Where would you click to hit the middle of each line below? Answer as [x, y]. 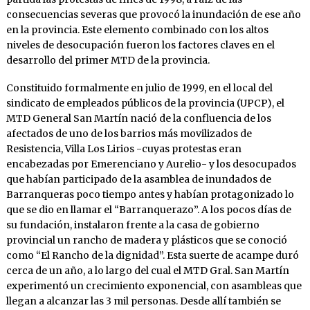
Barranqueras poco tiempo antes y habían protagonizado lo [150, 194]
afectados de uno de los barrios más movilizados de [129, 133]
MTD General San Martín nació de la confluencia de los [138, 118]
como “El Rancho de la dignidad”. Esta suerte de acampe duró [152, 255]
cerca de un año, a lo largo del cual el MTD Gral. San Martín [147, 270]
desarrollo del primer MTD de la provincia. [108, 60]
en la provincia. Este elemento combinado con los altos [137, 29]
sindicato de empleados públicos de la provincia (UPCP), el [145, 103]
